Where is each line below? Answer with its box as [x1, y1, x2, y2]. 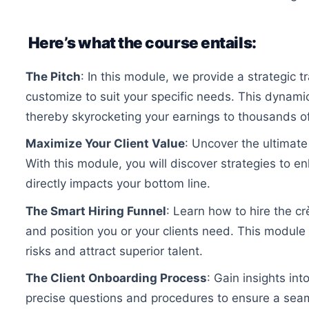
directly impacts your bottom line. [26, 177, 210, 191]
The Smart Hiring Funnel [26, 203, 166, 218]
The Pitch [26, 70, 81, 84]
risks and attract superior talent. [26, 243, 203, 258]
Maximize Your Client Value [26, 137, 185, 151]
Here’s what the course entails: [26, 33, 257, 52]
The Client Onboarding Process [26, 270, 207, 285]
